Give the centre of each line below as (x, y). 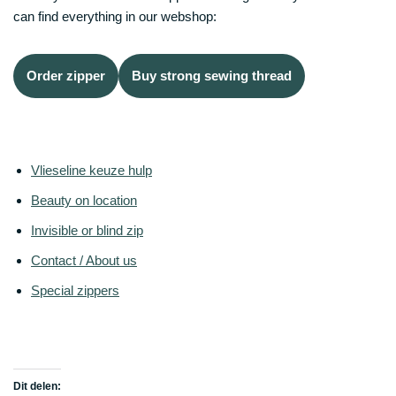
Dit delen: (37, 386)
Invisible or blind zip (87, 230)
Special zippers (75, 290)
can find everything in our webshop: (115, 16)
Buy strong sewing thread (212, 75)
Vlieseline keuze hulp (91, 170)
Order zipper (66, 75)
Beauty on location (84, 200)
